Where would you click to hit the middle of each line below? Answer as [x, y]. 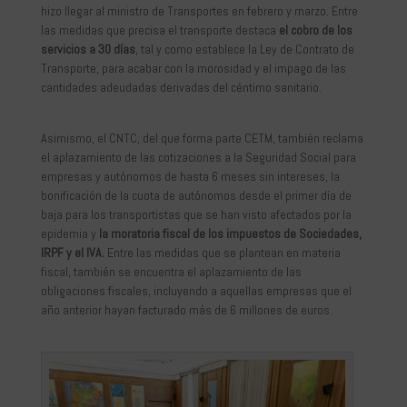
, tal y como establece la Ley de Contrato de [244, 49]
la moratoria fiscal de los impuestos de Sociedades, [230, 233]
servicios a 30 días [88, 49]
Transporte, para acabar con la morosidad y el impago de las [193, 68]
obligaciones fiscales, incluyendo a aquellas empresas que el [196, 290]
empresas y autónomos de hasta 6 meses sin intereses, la [190, 176]
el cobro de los [315, 30]
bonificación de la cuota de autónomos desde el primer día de [196, 195]
